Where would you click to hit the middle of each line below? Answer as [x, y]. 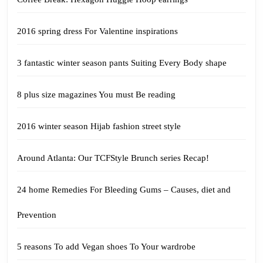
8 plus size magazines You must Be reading [96, 95]
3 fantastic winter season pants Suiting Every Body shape [122, 63]
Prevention [37, 215]
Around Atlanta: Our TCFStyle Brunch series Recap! [113, 158]
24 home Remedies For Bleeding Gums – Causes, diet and [124, 190]
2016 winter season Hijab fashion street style [99, 126]
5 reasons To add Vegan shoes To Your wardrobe [106, 247]
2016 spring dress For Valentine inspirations [97, 31]
